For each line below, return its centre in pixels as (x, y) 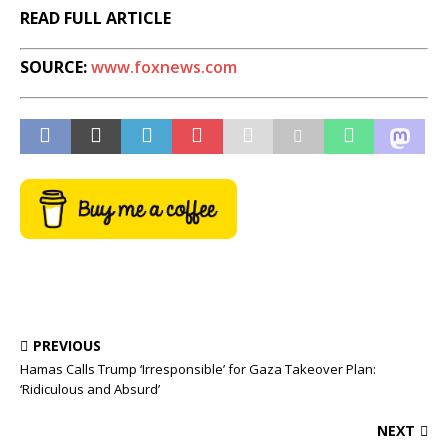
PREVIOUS (67, 346)
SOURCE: (55, 67)
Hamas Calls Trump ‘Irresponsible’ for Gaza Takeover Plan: (198, 369)
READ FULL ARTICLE (95, 18)
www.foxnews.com (164, 67)
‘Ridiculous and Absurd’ (90, 389)
